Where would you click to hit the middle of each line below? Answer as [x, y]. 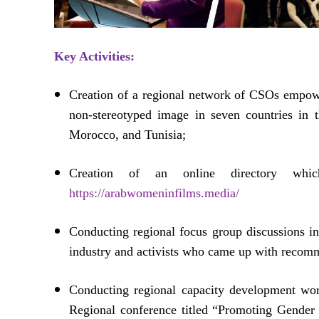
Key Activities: [94, 57]
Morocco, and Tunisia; [127, 135]
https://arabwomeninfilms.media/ [154, 193]
